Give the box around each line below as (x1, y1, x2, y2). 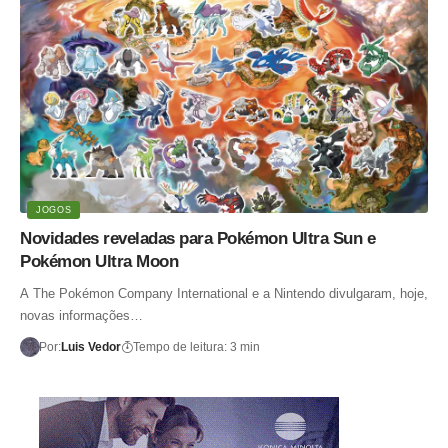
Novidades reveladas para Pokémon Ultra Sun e (20, 229, 375, 249)
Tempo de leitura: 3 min (132, 340, 260, 355)
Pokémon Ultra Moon (20, 252, 178, 272)
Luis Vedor (60, 340, 121, 355)
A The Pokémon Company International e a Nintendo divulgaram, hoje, (20, 286, 428, 302)
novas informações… (20, 308, 143, 324)
